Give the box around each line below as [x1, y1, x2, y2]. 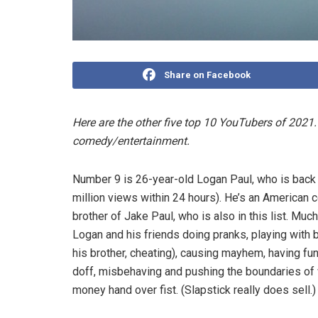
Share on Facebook [164, 70, 251, 81]
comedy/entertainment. [72, 134, 190, 148]
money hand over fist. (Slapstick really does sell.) [72, 283, 316, 297]
